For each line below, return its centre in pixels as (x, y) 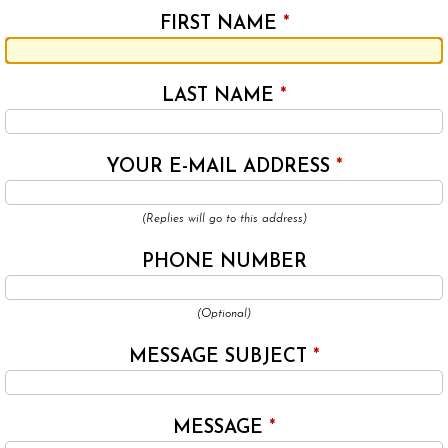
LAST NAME (221, 97)
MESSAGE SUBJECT (221, 358)
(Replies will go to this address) (224, 219)
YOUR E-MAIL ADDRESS (221, 168)
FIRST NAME (221, 25)
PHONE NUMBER (224, 263)
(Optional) (224, 314)
